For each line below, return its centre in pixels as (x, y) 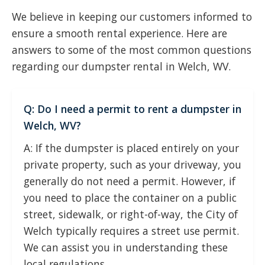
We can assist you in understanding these (126, 247)
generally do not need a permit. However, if (130, 181)
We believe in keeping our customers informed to (132, 17)
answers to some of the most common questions (132, 50)
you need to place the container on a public (130, 198)
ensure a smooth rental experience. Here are (119, 33)
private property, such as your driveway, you (132, 164)
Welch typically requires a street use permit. (131, 231)
